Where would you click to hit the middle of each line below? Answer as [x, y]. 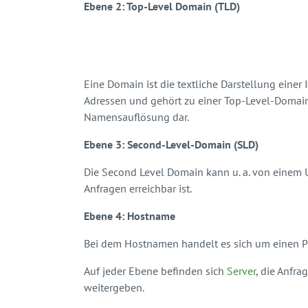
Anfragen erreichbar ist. [138, 188]
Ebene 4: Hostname [130, 216]
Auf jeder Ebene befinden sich [155, 271]
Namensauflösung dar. [136, 117]
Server [241, 271]
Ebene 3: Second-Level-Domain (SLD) [171, 144]
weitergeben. [114, 287]
